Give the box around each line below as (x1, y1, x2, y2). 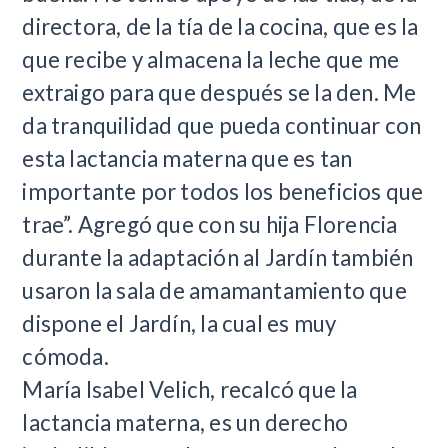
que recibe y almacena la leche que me (22, 45, 400, 73)
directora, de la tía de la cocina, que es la (22, 12, 419, 40)
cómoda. (22, 342, 109, 370)
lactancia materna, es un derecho (22, 408, 349, 436)
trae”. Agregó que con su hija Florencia (22, 210, 398, 238)
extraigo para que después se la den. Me (22, 78, 417, 106)
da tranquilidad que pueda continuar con (22, 111, 422, 139)
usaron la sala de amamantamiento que (22, 276, 407, 304)
